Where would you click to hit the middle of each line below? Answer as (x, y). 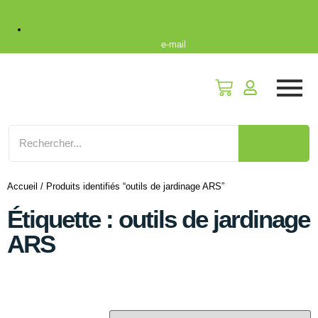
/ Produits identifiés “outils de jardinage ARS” (131, 186)
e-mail (173, 44)
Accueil (22, 186)
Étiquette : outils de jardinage (158, 219)
